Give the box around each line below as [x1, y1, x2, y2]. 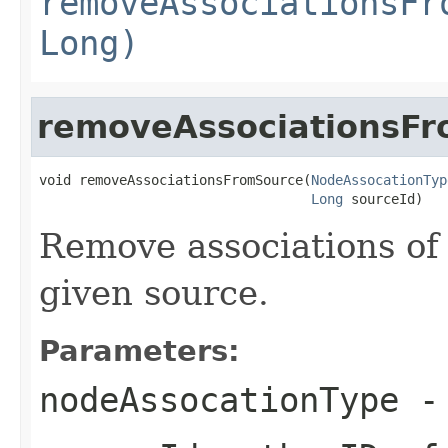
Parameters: [39, 333, 240, 368]
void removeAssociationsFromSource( [39, 171, 311, 188]
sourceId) [343, 190, 423, 207]
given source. [39, 272, 269, 313]
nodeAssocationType [39, 379, 399, 420]
